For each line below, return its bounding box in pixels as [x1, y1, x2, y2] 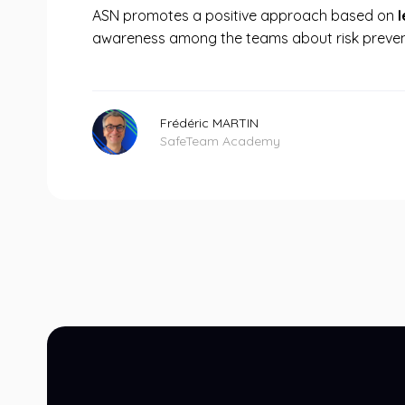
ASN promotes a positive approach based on [92, 6, 398, 24]
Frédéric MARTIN [160, 115, 259, 131]
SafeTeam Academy [160, 133, 280, 149]
